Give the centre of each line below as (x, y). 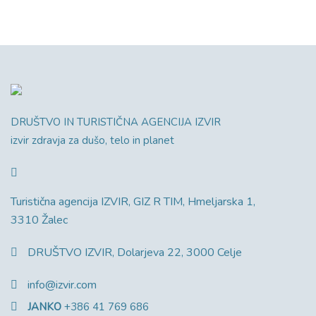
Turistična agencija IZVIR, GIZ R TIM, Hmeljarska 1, (133, 202)
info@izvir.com (62, 285)
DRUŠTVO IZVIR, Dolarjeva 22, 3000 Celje (135, 253)
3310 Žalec (39, 220)
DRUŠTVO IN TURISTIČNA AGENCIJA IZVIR (116, 122)
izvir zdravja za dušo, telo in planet (92, 141)
